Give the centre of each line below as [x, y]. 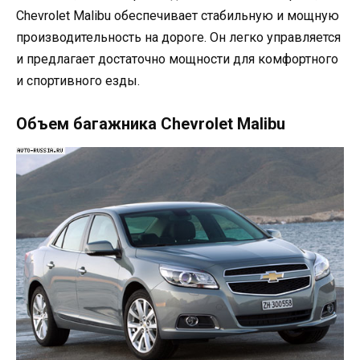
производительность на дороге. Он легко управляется [178, 37]
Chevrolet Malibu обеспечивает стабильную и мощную [178, 15]
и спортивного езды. [78, 80]
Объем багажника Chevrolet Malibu [151, 124]
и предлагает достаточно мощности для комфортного [177, 59]
